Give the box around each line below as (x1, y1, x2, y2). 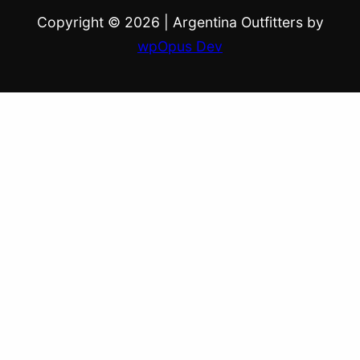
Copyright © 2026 (36, 14, 164, 31)
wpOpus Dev (137, 38, 223, 55)
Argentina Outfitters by (172, 14, 324, 31)
